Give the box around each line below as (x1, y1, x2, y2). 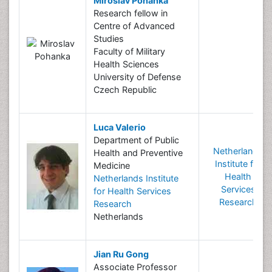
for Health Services (93, 186, 171, 196)
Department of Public (93, 135, 179, 145)
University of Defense (93, 72, 181, 82)
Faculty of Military (93, 46, 165, 56)
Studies (93, 33, 124, 44)
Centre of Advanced (93, 21, 175, 31)
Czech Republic (93, 84, 157, 95)
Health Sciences (93, 59, 159, 69)
